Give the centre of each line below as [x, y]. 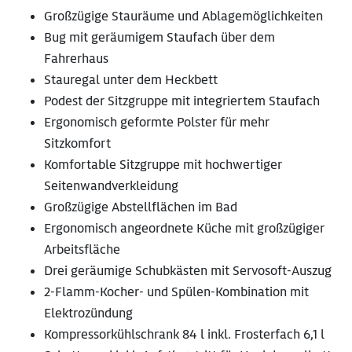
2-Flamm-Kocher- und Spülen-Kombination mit [176, 292]
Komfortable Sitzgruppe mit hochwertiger [163, 165]
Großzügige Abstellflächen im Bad [141, 207]
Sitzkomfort [77, 144]
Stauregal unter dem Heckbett [131, 80]
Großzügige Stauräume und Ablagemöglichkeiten [183, 16]
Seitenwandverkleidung [111, 186]
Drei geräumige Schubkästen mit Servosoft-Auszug [188, 271]
